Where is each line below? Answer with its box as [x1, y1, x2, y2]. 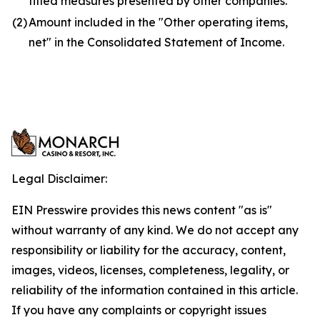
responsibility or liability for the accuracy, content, [11, 243, 286, 257]
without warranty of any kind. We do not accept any [11, 223, 299, 237]
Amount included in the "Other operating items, [29, 15, 288, 29]
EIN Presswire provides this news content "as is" [11, 203, 272, 217]
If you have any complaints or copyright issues [11, 303, 266, 317]
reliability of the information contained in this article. [11, 283, 298, 297]
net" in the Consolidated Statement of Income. [29, 35, 284, 49]
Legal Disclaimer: [11, 171, 107, 186]
